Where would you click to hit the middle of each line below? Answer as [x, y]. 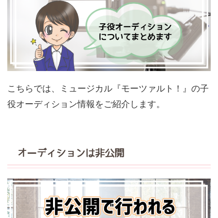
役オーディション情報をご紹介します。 [86, 104]
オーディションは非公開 [71, 153]
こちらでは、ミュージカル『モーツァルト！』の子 [108, 89]
